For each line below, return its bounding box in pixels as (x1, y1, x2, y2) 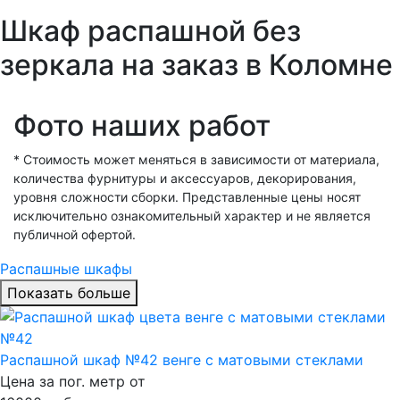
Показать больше (7, 284, 130, 302)
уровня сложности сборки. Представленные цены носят (13, 189, 361, 204)
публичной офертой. (13, 227, 136, 242)
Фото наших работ (13, 108, 271, 143)
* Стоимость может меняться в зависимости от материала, (13, 152, 379, 167)
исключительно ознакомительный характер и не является (13, 208, 371, 223)
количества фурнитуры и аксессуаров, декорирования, (13, 171, 356, 186)
